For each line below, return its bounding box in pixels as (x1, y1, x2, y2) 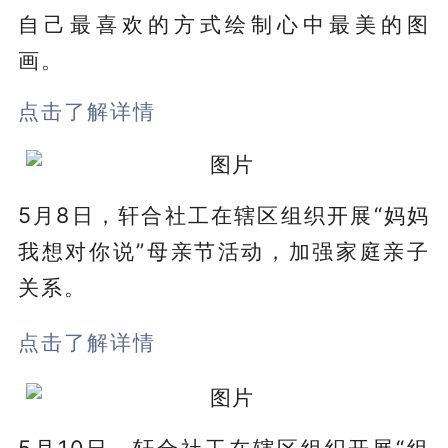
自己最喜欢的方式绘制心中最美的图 (17, 10, 431, 37)
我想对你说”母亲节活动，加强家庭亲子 (17, 237, 431, 264)
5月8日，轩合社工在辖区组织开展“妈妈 (17, 201, 431, 228)
